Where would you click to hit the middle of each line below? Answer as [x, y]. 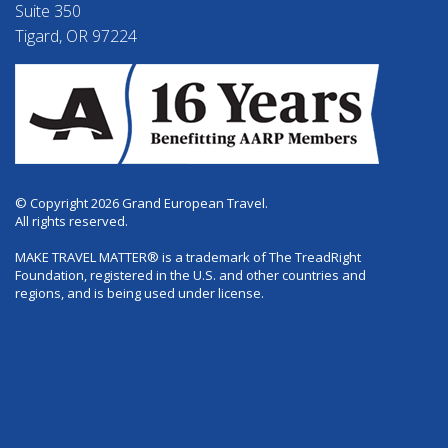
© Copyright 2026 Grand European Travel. [141, 202]
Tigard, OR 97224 [76, 35]
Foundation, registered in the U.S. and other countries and [190, 274]
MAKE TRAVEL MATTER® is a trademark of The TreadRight [188, 256]
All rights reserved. [71, 220]
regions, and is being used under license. [139, 292]
